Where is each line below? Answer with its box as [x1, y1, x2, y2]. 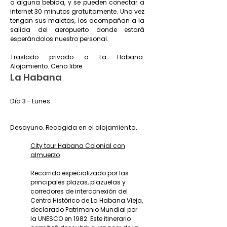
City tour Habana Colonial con [30, 141, 125, 150]
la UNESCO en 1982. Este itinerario [30, 214, 131, 223]
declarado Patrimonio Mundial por [30, 205, 137, 214]
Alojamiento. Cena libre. [10, 62, 84, 70]
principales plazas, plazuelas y [30, 178, 126, 186]
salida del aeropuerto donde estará [10, 25, 144, 34]
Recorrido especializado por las [30, 169, 129, 177]
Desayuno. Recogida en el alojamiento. [10, 123, 137, 132]
